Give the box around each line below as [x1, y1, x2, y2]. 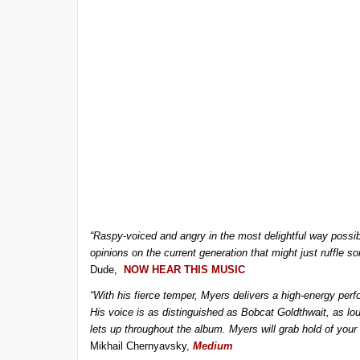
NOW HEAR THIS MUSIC [123, 264, 245, 276]
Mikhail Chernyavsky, [89, 340, 193, 353]
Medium [192, 340, 233, 353]
